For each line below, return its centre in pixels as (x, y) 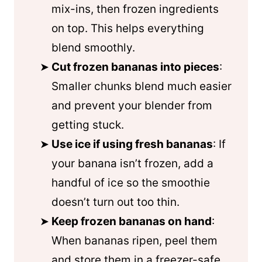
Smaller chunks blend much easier (142, 86)
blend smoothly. (93, 48)
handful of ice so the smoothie (131, 183)
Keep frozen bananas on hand (132, 221)
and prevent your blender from (132, 106)
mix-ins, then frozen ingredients (135, 9)
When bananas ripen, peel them (135, 241)
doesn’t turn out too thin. (116, 202)
